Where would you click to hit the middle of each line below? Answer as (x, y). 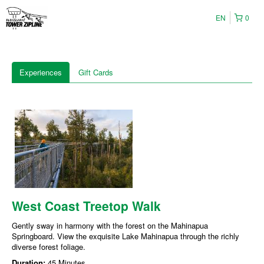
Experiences (41, 72)
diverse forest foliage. (49, 247)
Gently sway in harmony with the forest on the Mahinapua (110, 226)
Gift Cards (96, 72)
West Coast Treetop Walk (86, 206)
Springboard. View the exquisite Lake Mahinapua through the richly (126, 236)
